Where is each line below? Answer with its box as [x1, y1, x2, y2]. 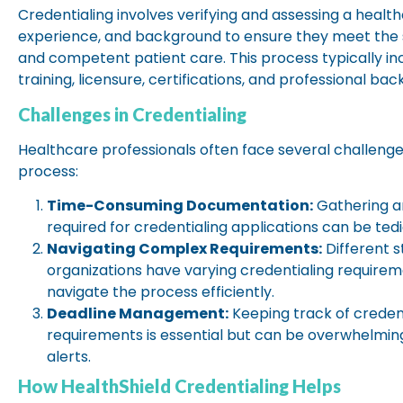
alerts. [47, 346, 91, 368]
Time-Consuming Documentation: [47, 195, 313, 217]
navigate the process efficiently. [47, 282, 274, 303]
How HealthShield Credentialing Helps [18, 375, 341, 398]
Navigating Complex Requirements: [47, 238, 322, 260]
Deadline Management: [47, 303, 228, 325]
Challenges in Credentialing [18, 103, 246, 125]
